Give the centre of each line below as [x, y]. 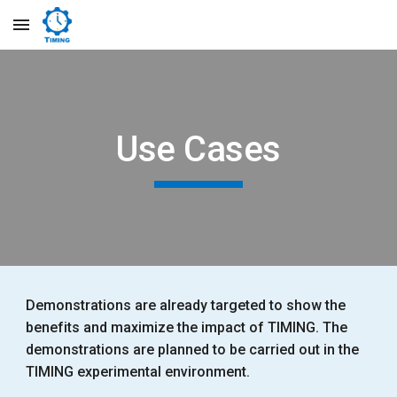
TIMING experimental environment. [138, 372]
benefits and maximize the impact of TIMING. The [187, 327]
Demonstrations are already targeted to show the [186, 305]
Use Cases [198, 149]
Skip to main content [77, 33]
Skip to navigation [327, 33]
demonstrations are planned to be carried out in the [193, 350]
